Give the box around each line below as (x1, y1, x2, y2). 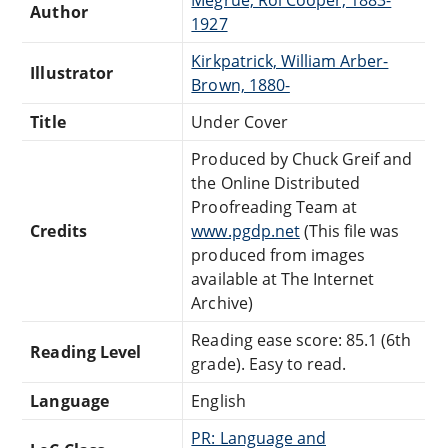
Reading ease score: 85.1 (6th (191, 328, 412, 351)
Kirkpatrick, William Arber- (191, 49, 389, 72)
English (191, 389, 246, 412)
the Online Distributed (191, 171, 361, 194)
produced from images (191, 243, 366, 266)
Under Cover (191, 110, 288, 133)
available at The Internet (191, 267, 375, 290)
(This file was (299, 219, 400, 242)
